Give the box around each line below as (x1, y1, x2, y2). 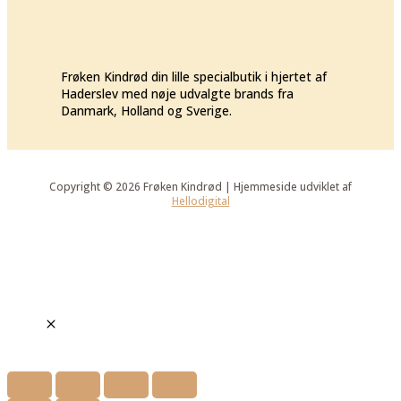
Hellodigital (171, 192, 230, 208)
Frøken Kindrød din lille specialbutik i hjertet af (61, 68, 327, 86)
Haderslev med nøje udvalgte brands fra (61, 85, 294, 103)
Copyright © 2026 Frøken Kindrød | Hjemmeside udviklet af (49, 178, 352, 193)
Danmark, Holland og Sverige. (61, 102, 232, 120)
